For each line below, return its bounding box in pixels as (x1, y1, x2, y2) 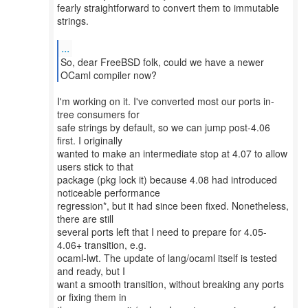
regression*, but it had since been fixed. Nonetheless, (57, 199, 289, 212)
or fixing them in (57, 290, 126, 304)
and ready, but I (57, 264, 125, 278)
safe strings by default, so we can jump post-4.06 (57, 120, 270, 134)
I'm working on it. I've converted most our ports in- (57, 94, 274, 108)
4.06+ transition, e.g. (57, 238, 146, 252)
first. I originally (57, 133, 122, 147)
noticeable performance (57, 186, 160, 199)
